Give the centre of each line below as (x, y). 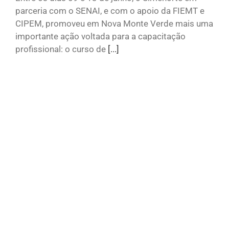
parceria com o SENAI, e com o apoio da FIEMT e (110, 11)
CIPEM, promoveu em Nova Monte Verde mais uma (114, 24)
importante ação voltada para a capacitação (100, 37)
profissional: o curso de (62, 49)
